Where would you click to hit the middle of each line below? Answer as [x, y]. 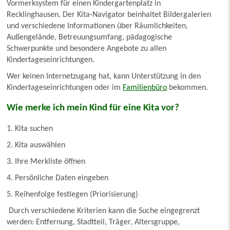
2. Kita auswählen [36, 145]
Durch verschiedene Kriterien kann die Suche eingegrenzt [103, 211]
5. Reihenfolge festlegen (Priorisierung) [73, 194]
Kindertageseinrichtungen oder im [65, 88]
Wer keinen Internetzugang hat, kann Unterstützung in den [104, 76]
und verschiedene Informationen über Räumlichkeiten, [98, 26]
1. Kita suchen [30, 129]
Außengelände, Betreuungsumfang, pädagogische [90, 37]
